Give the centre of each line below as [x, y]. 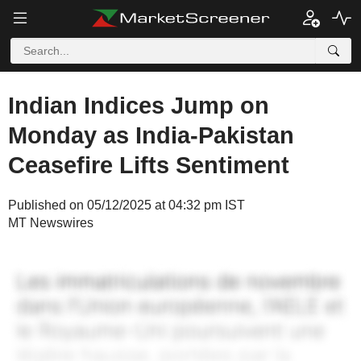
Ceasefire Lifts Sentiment [149, 165]
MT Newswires [51, 223]
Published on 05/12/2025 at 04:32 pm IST [127, 205]
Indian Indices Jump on [139, 106]
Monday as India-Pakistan [151, 135]
